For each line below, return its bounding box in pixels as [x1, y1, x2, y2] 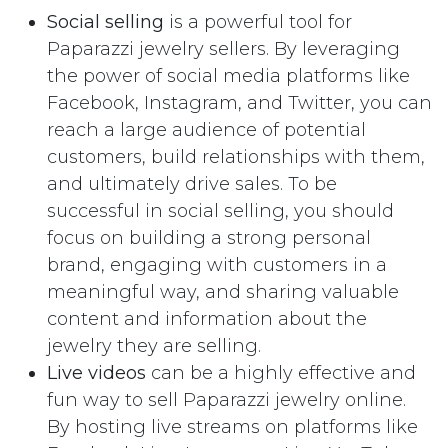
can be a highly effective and [146, 362, 416, 384]
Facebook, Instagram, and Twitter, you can [47, 92, 432, 114]
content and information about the [47, 308, 367, 330]
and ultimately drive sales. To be [47, 173, 337, 195]
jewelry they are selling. [47, 335, 261, 357]
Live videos [47, 362, 146, 384]
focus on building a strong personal [47, 227, 371, 249]
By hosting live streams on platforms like [47, 416, 418, 438]
